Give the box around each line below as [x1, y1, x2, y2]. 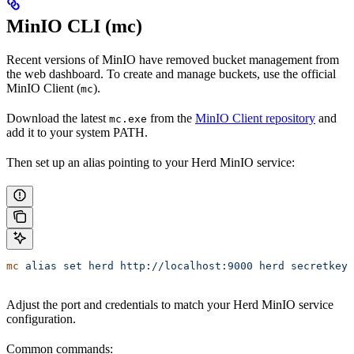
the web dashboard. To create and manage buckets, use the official [6, 67, 336, 81]
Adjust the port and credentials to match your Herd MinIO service [6, 298, 333, 312]
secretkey [284, 260, 348, 273]
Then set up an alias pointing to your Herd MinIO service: [6, 156, 295, 170]
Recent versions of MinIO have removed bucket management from [6, 53, 339, 67]
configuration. [6, 312, 76, 326]
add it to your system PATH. [6, 126, 148, 140]
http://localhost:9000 [114, 260, 253, 273]
